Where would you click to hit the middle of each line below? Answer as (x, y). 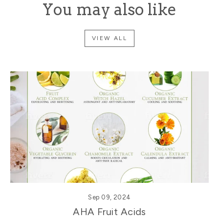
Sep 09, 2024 (109, 197)
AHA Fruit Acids (109, 212)
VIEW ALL (109, 38)
